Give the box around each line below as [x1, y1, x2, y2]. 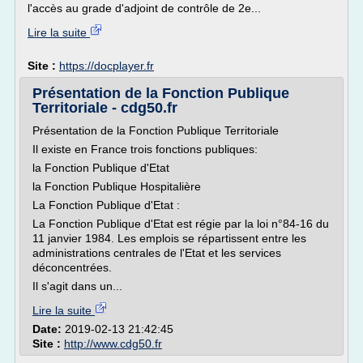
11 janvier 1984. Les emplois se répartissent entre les [32, 232, 306, 245]
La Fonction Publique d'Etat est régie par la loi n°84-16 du [32, 217, 329, 230]
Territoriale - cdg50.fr [32, 100, 177, 116]
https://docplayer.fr [59, 59, 154, 72]
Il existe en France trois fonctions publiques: [32, 143, 258, 156]
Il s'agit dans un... [32, 280, 122, 293]
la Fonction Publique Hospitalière [32, 180, 201, 193]
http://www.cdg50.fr [64, 337, 162, 350]
